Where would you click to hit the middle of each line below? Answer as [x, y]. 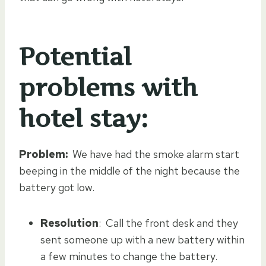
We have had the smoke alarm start [153, 154]
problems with [108, 87]
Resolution [69, 223]
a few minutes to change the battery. [130, 256]
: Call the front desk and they [168, 223]
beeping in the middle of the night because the [129, 170]
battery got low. [59, 187]
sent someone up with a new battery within [142, 239]
